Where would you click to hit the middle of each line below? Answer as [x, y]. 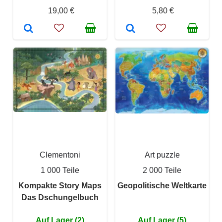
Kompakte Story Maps [60, 185]
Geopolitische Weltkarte [162, 185]
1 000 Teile [60, 170]
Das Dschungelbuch [60, 197]
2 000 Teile [162, 170]
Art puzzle [162, 155]
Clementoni [60, 155]
